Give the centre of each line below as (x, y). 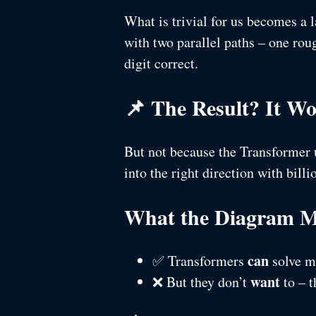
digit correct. (161, 63)
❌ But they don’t (201, 282)
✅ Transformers (200, 261)
